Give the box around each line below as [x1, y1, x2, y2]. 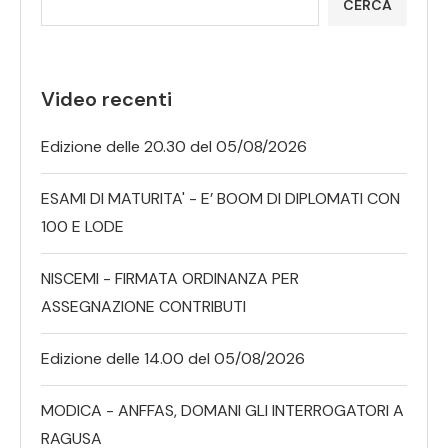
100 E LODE [41, 215, 124, 237]
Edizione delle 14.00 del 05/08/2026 [41, 347, 305, 369]
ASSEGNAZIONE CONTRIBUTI [41, 295, 246, 317]
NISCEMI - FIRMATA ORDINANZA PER [41, 267, 299, 289]
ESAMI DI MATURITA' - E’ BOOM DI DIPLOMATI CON [41, 187, 400, 209]
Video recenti [41, 85, 172, 112]
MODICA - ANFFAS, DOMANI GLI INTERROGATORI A [41, 399, 404, 421]
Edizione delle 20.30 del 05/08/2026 [41, 135, 307, 157]
